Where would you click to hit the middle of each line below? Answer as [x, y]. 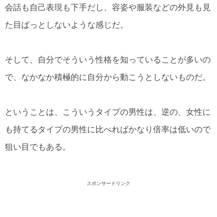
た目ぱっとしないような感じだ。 [67, 25]
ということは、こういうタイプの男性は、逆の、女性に [108, 112]
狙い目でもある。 [38, 147]
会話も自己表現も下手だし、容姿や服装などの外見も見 [108, 7]
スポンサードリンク [108, 183]
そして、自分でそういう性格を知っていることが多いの [108, 60]
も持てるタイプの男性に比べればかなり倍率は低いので [108, 130]
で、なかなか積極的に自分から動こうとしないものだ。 [108, 77]
